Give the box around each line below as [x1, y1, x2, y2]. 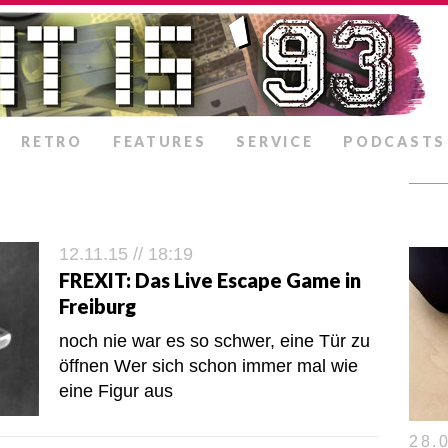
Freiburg [59, 294, 136, 318]
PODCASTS [343, 133, 446, 150]
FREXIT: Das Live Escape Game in [59, 268, 361, 292]
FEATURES [112, 133, 207, 150]
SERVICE [236, 133, 314, 150]
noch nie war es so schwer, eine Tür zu [59, 331, 370, 351]
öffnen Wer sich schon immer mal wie [59, 356, 358, 376]
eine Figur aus [59, 381, 173, 401]
